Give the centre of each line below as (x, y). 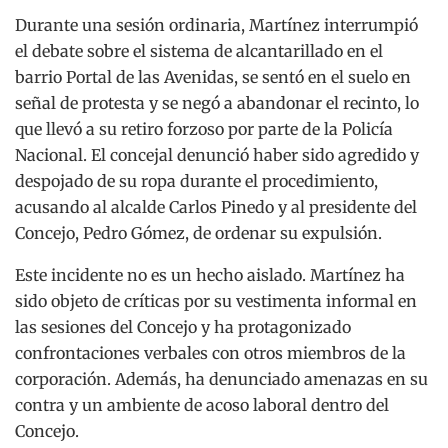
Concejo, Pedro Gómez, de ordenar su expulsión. (198, 232)
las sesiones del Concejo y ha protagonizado (183, 326)
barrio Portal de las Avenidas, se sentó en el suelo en (213, 76)
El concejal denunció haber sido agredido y (255, 154)
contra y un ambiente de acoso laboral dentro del (202, 404)
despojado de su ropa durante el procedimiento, (196, 180)
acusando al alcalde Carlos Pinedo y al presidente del (216, 206)
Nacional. (51, 154)
